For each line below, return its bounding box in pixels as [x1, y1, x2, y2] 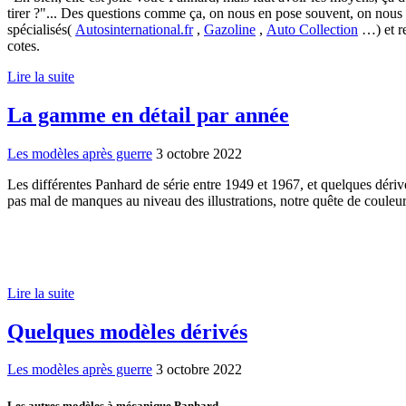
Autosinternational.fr [75, 21, 193, 37]
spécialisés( [7, 21, 75, 37]
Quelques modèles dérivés [7, 319, 247, 343]
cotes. [7, 37, 40, 53]
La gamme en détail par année [7, 102, 289, 127]
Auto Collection [266, 21, 358, 37]
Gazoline [204, 21, 256, 37]
